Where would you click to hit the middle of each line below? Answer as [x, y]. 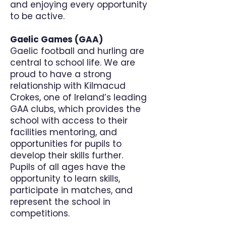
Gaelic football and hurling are [77, 51]
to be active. [37, 16]
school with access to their [69, 121]
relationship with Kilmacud [68, 86]
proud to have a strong [61, 74]
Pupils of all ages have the [68, 167]
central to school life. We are [73, 63]
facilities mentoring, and [64, 132]
